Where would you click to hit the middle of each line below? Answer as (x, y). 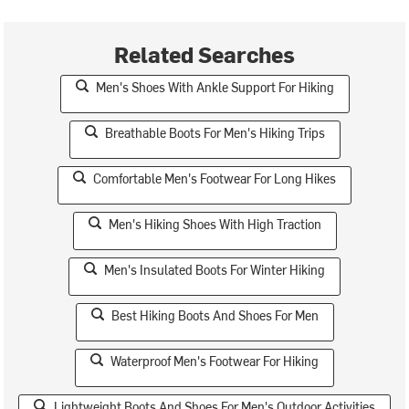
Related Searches (204, 53)
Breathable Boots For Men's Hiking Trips (215, 132)
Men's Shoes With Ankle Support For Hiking (215, 87)
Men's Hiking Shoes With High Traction (215, 224)
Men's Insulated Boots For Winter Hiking (215, 269)
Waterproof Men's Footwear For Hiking (215, 361)
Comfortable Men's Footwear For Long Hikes (215, 178)
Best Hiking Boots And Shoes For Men (215, 315)
